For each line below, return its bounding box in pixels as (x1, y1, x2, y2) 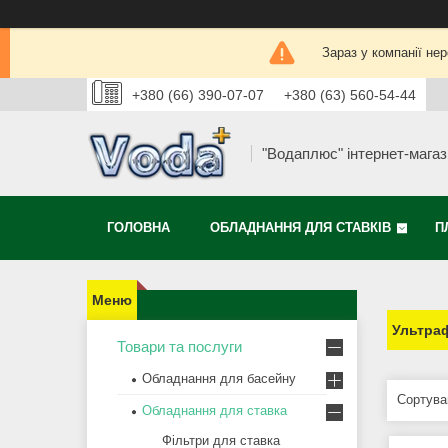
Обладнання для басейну (142, 371, 296, 387)
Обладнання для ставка (142, 403, 287, 419)
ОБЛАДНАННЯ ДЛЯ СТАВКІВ (210, 220, 391, 236)
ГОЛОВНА (107, 220, 170, 236)
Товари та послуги (117, 338, 242, 356)
